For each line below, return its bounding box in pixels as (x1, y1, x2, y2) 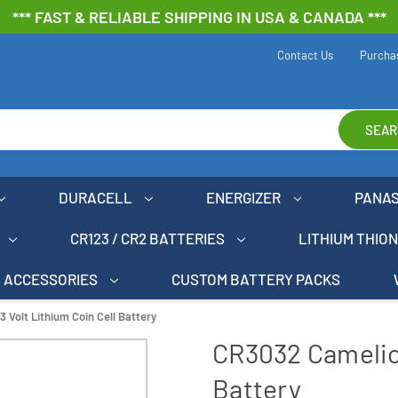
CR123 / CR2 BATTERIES (69, 228, 227, 247)
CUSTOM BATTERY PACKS (171, 269, 341, 288)
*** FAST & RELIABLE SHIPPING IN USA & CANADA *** (12, 7, 386, 27)
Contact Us (276, 48, 333, 62)
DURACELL (58, 187, 135, 206)
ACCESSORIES (3, 269, 100, 288)
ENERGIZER (206, 187, 284, 206)
